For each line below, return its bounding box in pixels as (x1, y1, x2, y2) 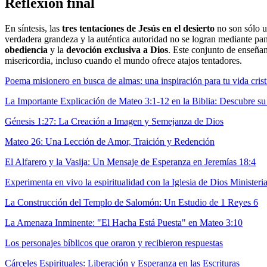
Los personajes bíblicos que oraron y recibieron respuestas (5, 237, 223, 248)
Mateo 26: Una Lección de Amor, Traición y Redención (5, 136, 215, 147)
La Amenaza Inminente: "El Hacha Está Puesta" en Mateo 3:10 (5, 217, 243, 228)
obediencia (5, 44, 48, 55)
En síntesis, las (5, 23, 62, 33)
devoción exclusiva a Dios (66, 44, 168, 55)
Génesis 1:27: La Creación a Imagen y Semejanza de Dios (5, 116, 223, 126)
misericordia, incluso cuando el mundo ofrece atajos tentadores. (5, 55, 242, 66)
